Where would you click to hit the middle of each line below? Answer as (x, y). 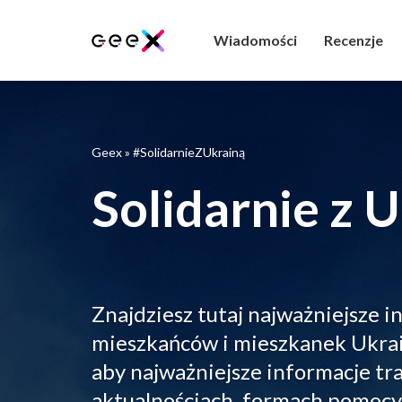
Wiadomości (255, 40)
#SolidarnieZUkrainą (189, 152)
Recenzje (353, 40)
